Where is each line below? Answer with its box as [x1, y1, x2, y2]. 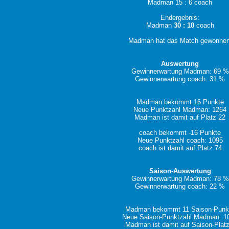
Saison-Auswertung [149, 167, 211, 175]
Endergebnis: [161, 14, 200, 21]
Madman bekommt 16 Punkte [136, 98, 224, 106]
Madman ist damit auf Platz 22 [134, 113, 226, 121]
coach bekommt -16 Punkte [139, 129, 221, 136]
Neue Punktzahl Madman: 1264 [133, 106, 227, 113]
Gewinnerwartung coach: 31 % [135, 75, 225, 83]
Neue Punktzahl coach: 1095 [137, 136, 223, 144]
